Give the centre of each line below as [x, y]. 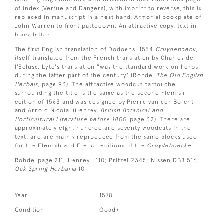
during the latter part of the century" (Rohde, [85, 75]
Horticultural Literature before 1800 [70, 119]
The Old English [180, 75]
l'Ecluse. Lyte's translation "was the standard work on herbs [106, 66]
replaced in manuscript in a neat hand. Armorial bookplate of [108, 17]
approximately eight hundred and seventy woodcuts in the [103, 128]
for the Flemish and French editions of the [81, 145]
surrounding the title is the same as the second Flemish [100, 93]
